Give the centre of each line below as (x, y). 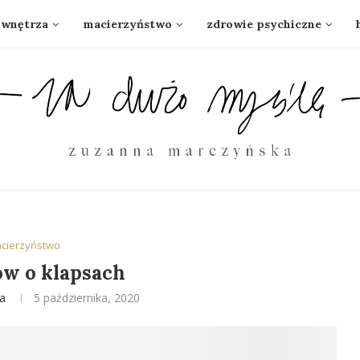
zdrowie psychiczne (264, 24)
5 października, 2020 (87, 298)
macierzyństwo (127, 24)
